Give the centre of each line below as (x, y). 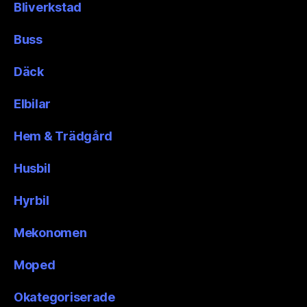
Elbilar (33, 103)
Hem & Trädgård (63, 136)
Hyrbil (32, 200)
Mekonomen (50, 232)
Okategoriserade (64, 297)
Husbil (32, 168)
